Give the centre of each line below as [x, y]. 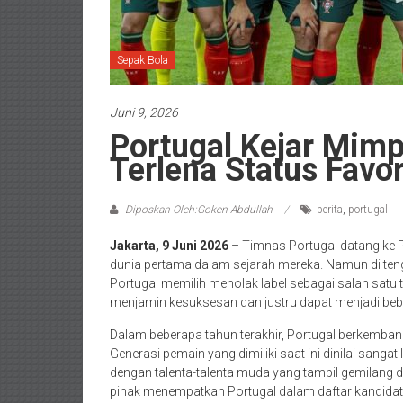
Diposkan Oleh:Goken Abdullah [199, 210]
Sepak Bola [143, 60]
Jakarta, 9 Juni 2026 [169, 246]
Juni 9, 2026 [144, 112]
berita [330, 210]
